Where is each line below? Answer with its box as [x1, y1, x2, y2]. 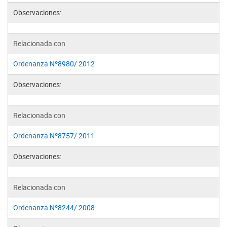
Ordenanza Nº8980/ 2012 [13, 59, 95, 68]
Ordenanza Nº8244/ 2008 [13, 203, 95, 212]
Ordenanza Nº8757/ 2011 [13, 131, 95, 140]
